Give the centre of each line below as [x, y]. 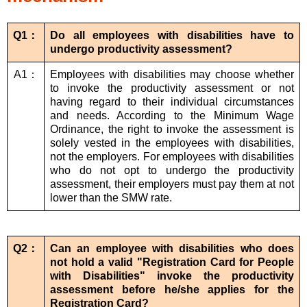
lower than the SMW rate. [111, 198]
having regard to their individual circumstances [172, 102]
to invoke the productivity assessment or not [172, 88]
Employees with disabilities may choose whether [172, 75]
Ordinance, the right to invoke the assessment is [172, 130]
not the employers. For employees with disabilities [172, 157]
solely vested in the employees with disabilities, [172, 143]
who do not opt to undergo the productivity [172, 171]
